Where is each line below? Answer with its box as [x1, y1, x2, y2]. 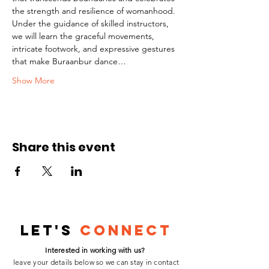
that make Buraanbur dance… [12, 56, 126, 67]
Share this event [12, 139, 115, 156]
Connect [80, 221, 172, 239]
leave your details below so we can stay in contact [13, 258, 179, 267]
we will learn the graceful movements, [12, 31, 157, 41]
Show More [12, 75, 55, 86]
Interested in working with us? [45, 246, 147, 255]
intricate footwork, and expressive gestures [12, 43, 177, 54]
